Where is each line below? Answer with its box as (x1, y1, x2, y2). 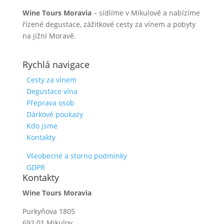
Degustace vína (26, 86, 77, 96)
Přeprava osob (26, 97, 74, 107)
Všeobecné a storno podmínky (26, 150, 127, 160)
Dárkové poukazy (26, 109, 83, 119)
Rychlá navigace (22, 58, 89, 70)
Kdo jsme (26, 120, 57, 130)
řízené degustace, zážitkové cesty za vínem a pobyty (22, 19, 195, 29)
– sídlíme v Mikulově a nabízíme (91, 7, 200, 17)
